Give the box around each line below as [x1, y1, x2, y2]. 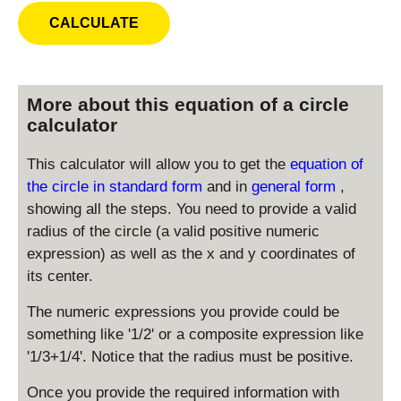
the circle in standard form [27, 177, 207, 195]
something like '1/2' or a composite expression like [27, 325, 363, 343]
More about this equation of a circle [27, 93, 349, 115]
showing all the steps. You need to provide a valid [27, 200, 356, 218]
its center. [27, 267, 93, 285]
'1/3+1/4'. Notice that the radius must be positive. [27, 347, 354, 365]
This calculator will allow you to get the [27, 155, 290, 173]
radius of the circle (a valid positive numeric [27, 222, 320, 240]
